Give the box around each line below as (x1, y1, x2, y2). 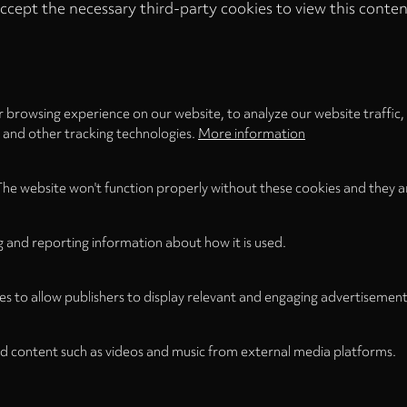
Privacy (202, 17, 248, 35)
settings (202, 32, 251, 50)
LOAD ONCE (68, 42, 150, 61)
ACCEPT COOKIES (220, 42, 339, 61)
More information (198, 124, 305, 143)
